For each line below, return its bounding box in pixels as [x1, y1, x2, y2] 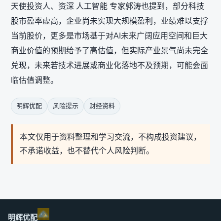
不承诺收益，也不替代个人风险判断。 [20, 147, 154, 155]
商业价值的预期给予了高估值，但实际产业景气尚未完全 [11, 46, 208, 55]
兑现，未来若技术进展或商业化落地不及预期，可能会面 [11, 61, 208, 70]
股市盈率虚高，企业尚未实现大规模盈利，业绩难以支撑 [11, 17, 208, 25]
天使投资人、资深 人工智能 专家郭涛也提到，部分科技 [11, 2, 204, 10]
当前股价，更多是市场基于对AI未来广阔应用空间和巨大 [11, 32, 208, 40]
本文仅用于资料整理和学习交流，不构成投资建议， [20, 133, 201, 141]
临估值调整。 [11, 76, 58, 84]
